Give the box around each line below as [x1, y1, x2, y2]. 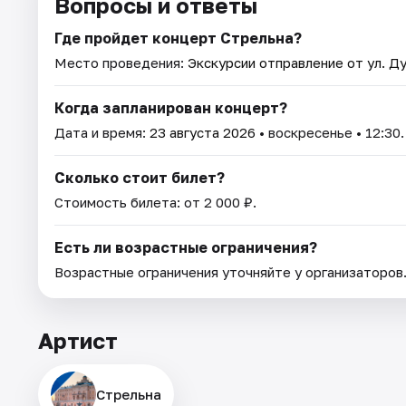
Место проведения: [54, 54, 188, 72]
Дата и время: [54, 124, 150, 141]
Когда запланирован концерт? [54, 99, 287, 118]
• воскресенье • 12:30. [256, 124, 404, 141]
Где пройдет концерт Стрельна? [54, 29, 302, 48]
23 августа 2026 [150, 124, 256, 141]
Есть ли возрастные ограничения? [54, 238, 317, 257]
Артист [38, 327, 118, 354]
